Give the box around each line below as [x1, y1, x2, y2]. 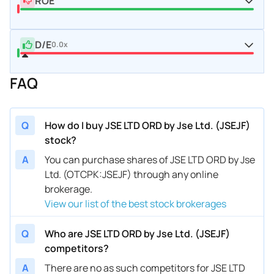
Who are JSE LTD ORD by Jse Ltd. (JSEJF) [45, 226, 230, 240]
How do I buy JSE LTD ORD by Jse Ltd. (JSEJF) [45, 118, 250, 132]
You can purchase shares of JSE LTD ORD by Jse [45, 152, 255, 166]
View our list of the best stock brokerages [45, 196, 226, 210]
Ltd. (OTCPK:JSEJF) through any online [45, 167, 218, 181]
